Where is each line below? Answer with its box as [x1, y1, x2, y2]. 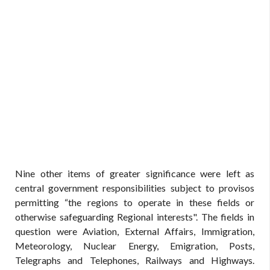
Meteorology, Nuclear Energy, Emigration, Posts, [15, 240, 254, 251]
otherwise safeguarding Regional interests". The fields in [15, 211, 254, 222]
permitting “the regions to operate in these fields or [15, 196, 254, 208]
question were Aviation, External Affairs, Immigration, [15, 225, 254, 237]
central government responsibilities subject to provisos [15, 182, 254, 193]
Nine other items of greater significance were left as [15, 168, 254, 179]
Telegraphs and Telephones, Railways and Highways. [15, 254, 254, 266]
